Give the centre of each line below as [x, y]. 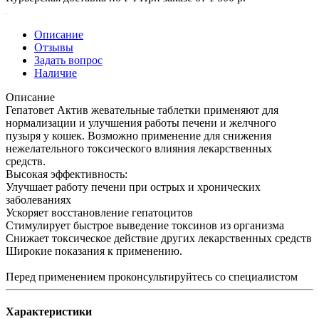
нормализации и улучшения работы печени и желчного [141, 122]
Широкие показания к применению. [94, 251]
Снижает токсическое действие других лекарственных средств [159, 238]
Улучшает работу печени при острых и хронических [133, 187]
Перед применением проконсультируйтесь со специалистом [152, 276]
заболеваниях [38, 199]
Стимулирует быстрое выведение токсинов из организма [145, 225]
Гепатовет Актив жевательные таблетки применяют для [142, 110]
